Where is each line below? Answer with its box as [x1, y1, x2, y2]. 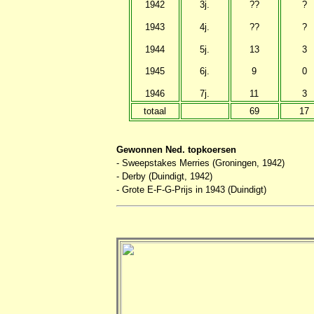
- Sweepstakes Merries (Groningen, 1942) [116, 157, 285, 168]
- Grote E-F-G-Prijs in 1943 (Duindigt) [116, 184, 266, 195]
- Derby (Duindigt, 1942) [116, 170, 212, 182]
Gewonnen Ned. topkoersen [116, 144, 236, 155]
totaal [144, 105, 166, 116]
